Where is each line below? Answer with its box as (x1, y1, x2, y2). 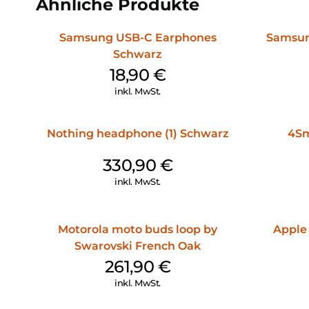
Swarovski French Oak (74, 239, 201, 252)
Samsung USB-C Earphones (59, 30, 217, 44)
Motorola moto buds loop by (58, 222, 217, 236)
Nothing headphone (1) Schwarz (46, 126, 229, 140)
